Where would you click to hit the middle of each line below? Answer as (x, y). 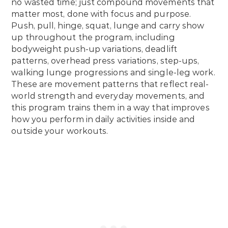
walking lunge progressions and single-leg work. (113, 73)
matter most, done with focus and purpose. (101, 14)
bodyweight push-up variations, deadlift (94, 49)
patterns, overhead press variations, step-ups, (105, 61)
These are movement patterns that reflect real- (110, 84)
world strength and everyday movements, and (108, 96)
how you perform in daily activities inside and (103, 120)
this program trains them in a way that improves (110, 108)
